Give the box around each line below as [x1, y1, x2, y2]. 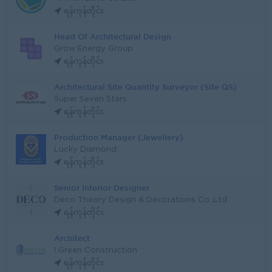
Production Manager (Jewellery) [54, 133, 183, 141]
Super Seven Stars [54, 96, 127, 103]
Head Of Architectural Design [54, 32, 171, 41]
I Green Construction [54, 247, 137, 254]
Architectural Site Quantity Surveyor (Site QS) [54, 83, 237, 91]
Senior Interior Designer [54, 183, 149, 192]
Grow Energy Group [54, 46, 133, 52]
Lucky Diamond [54, 146, 117, 153]
